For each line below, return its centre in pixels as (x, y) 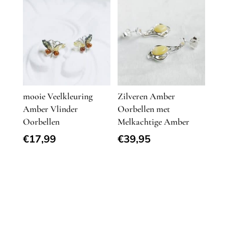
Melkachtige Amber (154, 122)
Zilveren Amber (147, 96)
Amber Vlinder (50, 109)
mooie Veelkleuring (58, 96)
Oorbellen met (144, 109)
